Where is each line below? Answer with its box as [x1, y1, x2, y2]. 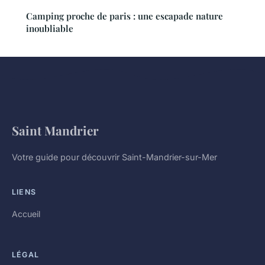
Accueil [12, 209, 40, 219]
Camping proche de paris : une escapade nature [26, 10, 223, 22]
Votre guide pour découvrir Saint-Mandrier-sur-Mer [12, 152, 217, 163]
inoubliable [26, 22, 73, 35]
